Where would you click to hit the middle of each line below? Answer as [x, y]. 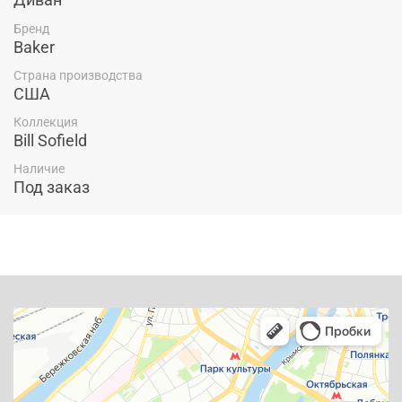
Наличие [39, 169]
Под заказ [52, 188]
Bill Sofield [50, 141]
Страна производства [78, 75]
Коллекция [46, 122]
